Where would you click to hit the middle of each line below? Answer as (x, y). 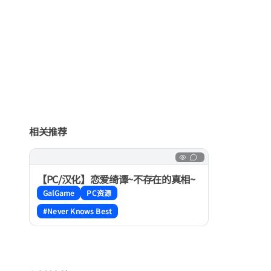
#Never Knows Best (78, 211)
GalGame (59, 193)
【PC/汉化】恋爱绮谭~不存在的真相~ (116, 179)
